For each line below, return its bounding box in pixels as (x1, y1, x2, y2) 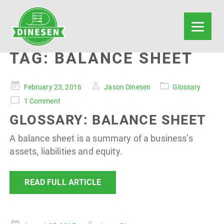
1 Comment (23, 97, 60, 105)
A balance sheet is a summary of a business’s (9, 133, 193, 143)
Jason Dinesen (104, 83, 151, 91)
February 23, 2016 (23, 83, 82, 91)
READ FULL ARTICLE (24, 177, 101, 187)
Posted (9, 81, 32, 90)
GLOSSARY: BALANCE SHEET (9, 112, 206, 128)
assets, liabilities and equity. (9, 146, 122, 156)
